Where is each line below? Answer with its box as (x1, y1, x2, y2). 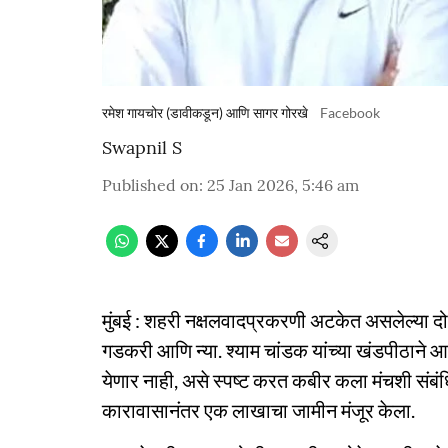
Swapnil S (102, 136, 182, 159)
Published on (102, 175, 199, 195)
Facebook (320, 104, 380, 121)
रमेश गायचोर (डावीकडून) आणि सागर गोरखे (102, 104, 308, 121)
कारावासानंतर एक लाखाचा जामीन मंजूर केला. (102, 398, 415, 422)
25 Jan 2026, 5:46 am (207, 175, 359, 195)
